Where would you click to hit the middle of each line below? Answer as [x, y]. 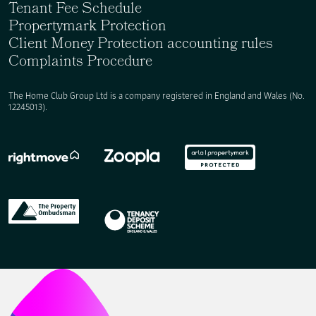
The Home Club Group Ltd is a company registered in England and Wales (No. [157, 96]
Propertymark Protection [87, 28]
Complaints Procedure [80, 63]
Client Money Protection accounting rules [141, 45]
